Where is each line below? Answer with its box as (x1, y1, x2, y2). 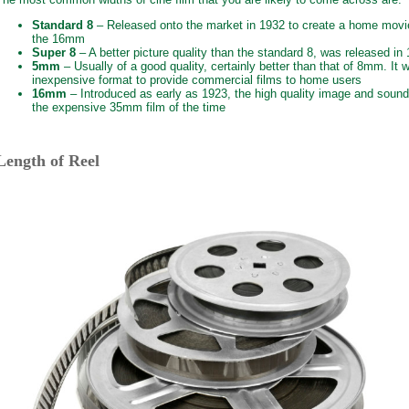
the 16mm (32, 31, 85, 46)
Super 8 (32, 45, 76, 59)
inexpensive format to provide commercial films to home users (32, 72, 362, 87)
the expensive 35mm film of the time (32, 100, 225, 114)
